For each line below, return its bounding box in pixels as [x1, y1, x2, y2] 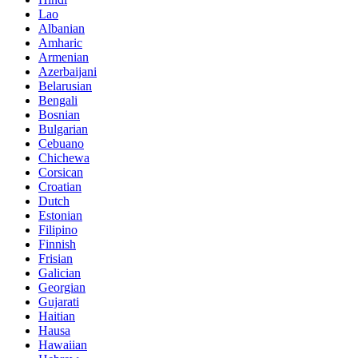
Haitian [38, 308, 75, 323]
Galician [38, 265, 81, 280]
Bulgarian [38, 121, 88, 136]
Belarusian [38, 78, 92, 93]
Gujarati [38, 294, 79, 308]
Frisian [38, 251, 73, 265]
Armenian [38, 50, 89, 64]
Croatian [38, 179, 82, 193]
